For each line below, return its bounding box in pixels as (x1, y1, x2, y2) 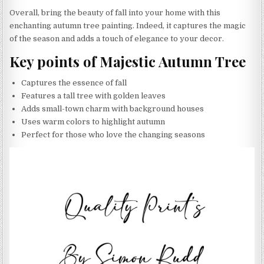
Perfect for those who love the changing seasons (21, 130, 206, 139)
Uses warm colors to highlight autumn (21, 117, 166, 126)
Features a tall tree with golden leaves (21, 91, 166, 100)
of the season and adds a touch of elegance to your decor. (9, 34, 225, 44)
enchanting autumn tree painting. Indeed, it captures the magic (9, 21, 246, 31)
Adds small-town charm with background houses (21, 104, 204, 113)
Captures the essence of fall (21, 78, 127, 87)
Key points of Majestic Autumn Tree (9, 51, 246, 71)
